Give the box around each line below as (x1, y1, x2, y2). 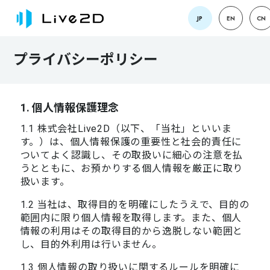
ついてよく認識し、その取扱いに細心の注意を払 (20, 149, 243, 161)
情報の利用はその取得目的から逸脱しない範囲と (20, 225, 243, 237)
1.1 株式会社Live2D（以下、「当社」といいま (20, 122, 232, 134)
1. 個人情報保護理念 (20, 101, 119, 114)
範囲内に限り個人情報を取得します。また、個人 (20, 212, 242, 224)
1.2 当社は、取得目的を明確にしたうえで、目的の (20, 198, 250, 210)
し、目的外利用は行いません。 (20, 238, 162, 250)
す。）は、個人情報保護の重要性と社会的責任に (20, 136, 242, 148)
